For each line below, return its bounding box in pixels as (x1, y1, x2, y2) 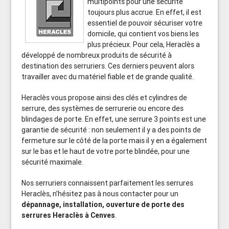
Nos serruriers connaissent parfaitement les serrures (21, 178, 194, 188)
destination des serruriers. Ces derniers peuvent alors (21, 61, 195, 71)
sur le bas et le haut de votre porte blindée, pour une (21, 147, 190, 156)
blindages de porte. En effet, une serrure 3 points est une (21, 114, 207, 124)
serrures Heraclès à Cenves (21, 211, 116, 220)
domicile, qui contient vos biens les (87, 29, 199, 38)
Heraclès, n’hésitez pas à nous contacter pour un (21, 189, 179, 198)
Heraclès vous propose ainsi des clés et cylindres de (21, 93, 188, 102)
